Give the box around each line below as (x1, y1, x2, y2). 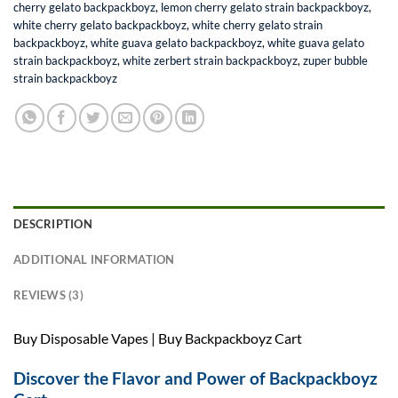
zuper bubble (303, 52, 368, 68)
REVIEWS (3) (13, 287, 84, 302)
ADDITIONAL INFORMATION (13, 251, 175, 267)
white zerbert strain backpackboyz (123, 52, 298, 68)
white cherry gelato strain (192, 17, 322, 32)
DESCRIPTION (13, 216, 92, 231)
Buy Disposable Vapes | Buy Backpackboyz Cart (13, 329, 302, 346)
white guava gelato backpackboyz (91, 35, 262, 50)
